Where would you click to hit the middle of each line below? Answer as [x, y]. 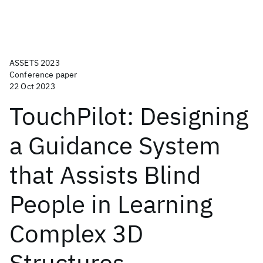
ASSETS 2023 [35, 63]
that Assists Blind [105, 175]
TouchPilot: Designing [129, 116]
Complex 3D [76, 233]
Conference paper [43, 75]
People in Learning [111, 204]
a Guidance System [115, 145]
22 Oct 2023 [32, 86]
